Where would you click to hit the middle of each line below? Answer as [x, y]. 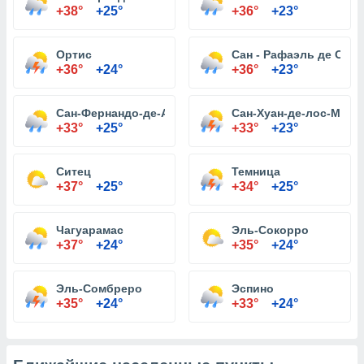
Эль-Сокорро [270, 230]
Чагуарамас [90, 230]
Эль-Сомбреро [99, 288]
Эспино [253, 288]
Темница [256, 171]
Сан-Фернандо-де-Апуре [126, 113]
